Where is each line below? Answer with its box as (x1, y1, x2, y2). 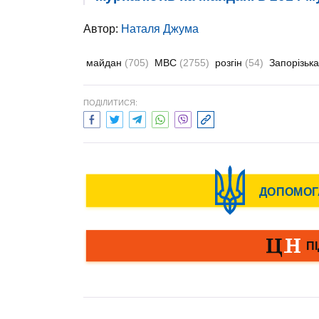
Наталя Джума (121, 23, 199, 35)
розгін (215, 57, 245, 68)
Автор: (83, 23, 121, 35)
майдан (86, 57, 125, 68)
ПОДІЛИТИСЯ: (83, 98, 137, 107)
